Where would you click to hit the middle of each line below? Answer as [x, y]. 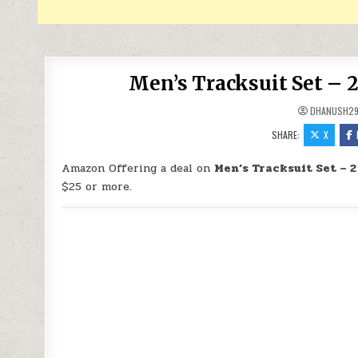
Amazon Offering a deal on [138, 168]
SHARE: [287, 135]
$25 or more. [97, 187]
